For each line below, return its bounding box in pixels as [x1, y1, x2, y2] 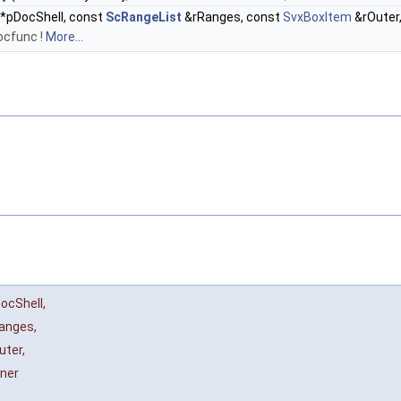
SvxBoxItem [283, 10, 352, 24]
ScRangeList [106, 10, 182, 24]
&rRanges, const [182, 10, 283, 24]
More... [46, 30, 83, 44]
